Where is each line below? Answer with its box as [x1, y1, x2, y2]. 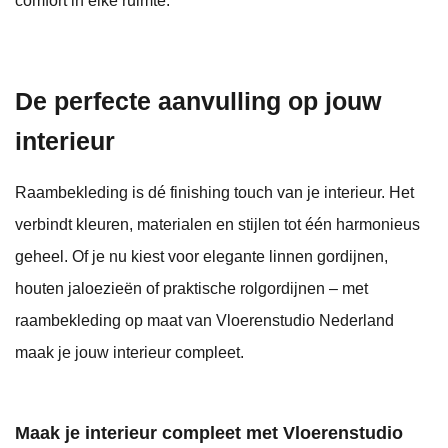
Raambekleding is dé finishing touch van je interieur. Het [15, 184, 414, 202]
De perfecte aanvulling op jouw [15, 87, 381, 116]
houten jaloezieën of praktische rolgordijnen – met [15, 280, 368, 298]
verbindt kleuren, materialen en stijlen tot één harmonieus [15, 216, 420, 234]
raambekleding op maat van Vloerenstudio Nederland [15, 312, 394, 330]
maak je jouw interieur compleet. [15, 344, 244, 362]
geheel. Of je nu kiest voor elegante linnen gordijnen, [15, 248, 388, 266]
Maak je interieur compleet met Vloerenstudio [15, 423, 403, 444]
